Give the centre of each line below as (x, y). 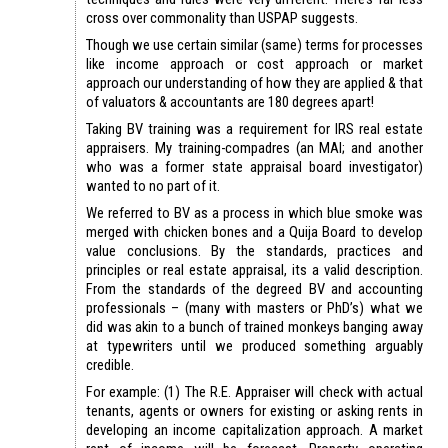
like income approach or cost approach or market (254, 63)
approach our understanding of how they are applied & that (254, 82)
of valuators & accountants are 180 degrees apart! (230, 101)
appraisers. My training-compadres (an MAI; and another (254, 147)
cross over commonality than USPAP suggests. (222, 17)
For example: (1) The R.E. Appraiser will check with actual (254, 391)
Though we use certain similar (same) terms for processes (254, 44)
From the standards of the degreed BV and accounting (254, 288)
